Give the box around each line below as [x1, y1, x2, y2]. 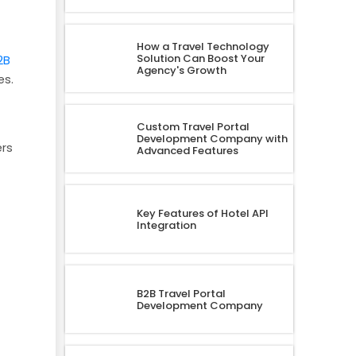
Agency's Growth [136, 63, 226, 79]
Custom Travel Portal [136, 119, 250, 135]
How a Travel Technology [136, 39, 269, 55]
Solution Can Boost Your [136, 51, 265, 67]
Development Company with [136, 131, 288, 147]
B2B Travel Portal [136, 285, 226, 301]
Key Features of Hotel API [136, 205, 269, 221]
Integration [136, 217, 196, 233]
